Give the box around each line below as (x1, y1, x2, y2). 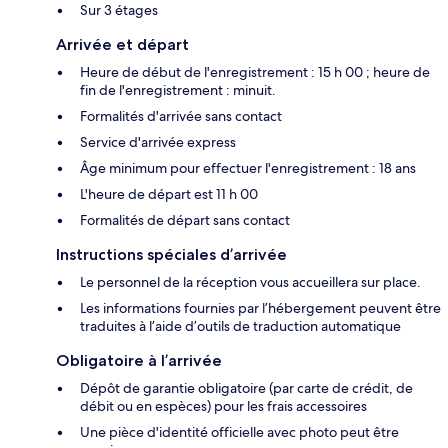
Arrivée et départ (56, 34, 189, 54)
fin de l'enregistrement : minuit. (80, 80, 276, 99)
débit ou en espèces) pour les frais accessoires (80, 396, 367, 415)
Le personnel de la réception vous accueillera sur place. (80, 272, 421, 291)
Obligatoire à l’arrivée (56, 350, 222, 370)
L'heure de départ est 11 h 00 (80, 184, 258, 203)
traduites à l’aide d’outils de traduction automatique (80, 316, 401, 335)
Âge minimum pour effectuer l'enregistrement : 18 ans (80, 158, 416, 177)
